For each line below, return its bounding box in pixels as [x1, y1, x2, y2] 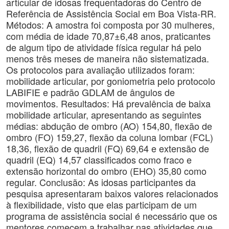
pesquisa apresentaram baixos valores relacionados [6, 187, 218, 200]
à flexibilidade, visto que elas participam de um [6, 198, 197, 211]
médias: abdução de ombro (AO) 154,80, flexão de [6, 119, 212, 132]
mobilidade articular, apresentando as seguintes [6, 108, 201, 121]
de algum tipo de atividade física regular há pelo [6, 40, 201, 54]
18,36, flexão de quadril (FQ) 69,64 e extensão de [6, 142, 209, 155]
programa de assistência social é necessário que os [6, 209, 217, 222]
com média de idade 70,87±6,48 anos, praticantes [6, 29, 211, 42]
